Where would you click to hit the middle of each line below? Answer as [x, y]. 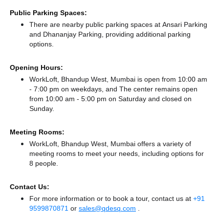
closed [172, 99]
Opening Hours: [36, 67]
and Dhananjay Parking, [66, 34]
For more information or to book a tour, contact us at [111, 198]
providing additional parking [147, 34]
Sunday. [42, 109]
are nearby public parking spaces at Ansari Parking [128, 24]
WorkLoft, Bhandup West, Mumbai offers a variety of [110, 144]
